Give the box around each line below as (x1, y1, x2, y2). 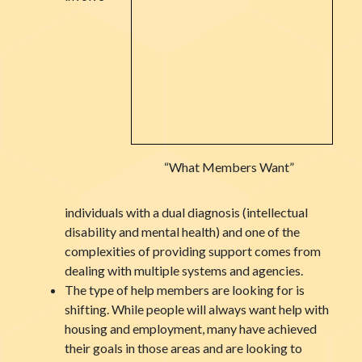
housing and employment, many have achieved (65, 321, 317, 336)
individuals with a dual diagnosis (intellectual (65, 204, 308, 220)
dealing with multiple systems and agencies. (65, 263, 303, 278)
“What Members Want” (163, 159, 294, 175)
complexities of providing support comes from (65, 243, 321, 259)
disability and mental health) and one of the (65, 224, 300, 239)
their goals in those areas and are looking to (65, 340, 302, 356)
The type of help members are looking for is (65, 282, 305, 297)
